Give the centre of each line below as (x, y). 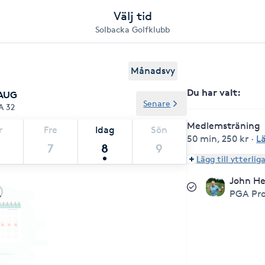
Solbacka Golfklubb (132, 29)
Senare (157, 103)
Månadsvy (153, 71)
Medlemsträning (224, 126)
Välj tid (132, 16)
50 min (202, 139)
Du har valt (212, 92)
